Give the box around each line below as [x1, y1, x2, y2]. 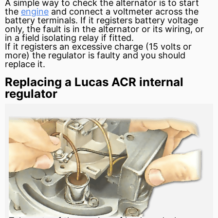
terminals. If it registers [35, 15, 135, 25]
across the [153, 6, 199, 17]
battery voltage [135, 15, 198, 25]
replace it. [5, 58, 45, 69]
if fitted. [99, 32, 134, 43]
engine [21, 6, 49, 17]
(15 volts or [143, 41, 192, 52]
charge [114, 41, 143, 52]
